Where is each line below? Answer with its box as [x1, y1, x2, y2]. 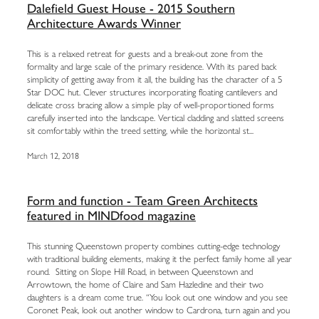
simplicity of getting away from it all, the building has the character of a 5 [27, 74, 283, 85]
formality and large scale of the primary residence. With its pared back [27, 61, 276, 73]
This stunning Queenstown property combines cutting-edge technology [27, 241, 280, 252]
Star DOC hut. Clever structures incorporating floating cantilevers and [27, 87, 277, 98]
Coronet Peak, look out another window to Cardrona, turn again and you [27, 305, 290, 316]
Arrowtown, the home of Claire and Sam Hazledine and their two [27, 279, 263, 291]
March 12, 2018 [27, 151, 79, 162]
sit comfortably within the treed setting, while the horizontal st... [27, 125, 253, 137]
